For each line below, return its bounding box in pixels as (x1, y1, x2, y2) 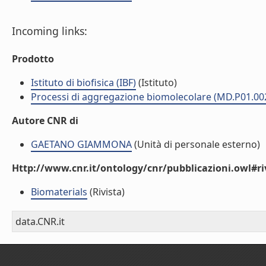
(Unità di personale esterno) (132, 138, 260, 151)
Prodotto (12, 52, 54, 65)
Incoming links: (12, 24, 87, 38)
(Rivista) (87, 185, 125, 198)
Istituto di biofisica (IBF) (31, 76, 136, 89)
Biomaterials (31, 185, 87, 198)
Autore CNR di (12, 114, 78, 127)
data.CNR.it (15, 215, 65, 228)
